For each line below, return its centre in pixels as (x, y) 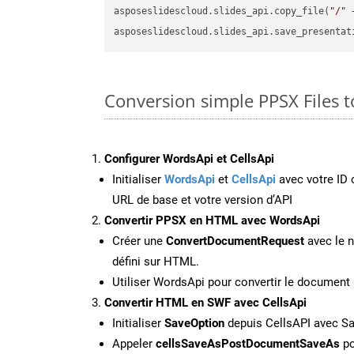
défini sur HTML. (156, 261)
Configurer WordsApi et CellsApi (189, 158)
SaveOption (194, 323)
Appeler (134, 343)
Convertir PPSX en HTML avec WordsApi (212, 220)
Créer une (139, 241)
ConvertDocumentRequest (235, 241)
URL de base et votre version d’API (202, 200)
